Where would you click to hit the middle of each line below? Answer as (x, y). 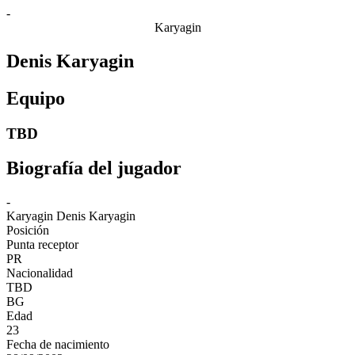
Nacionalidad (40, 273)
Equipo (36, 98)
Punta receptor (42, 245)
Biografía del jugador (94, 168)
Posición (28, 231)
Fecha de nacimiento (58, 345)
